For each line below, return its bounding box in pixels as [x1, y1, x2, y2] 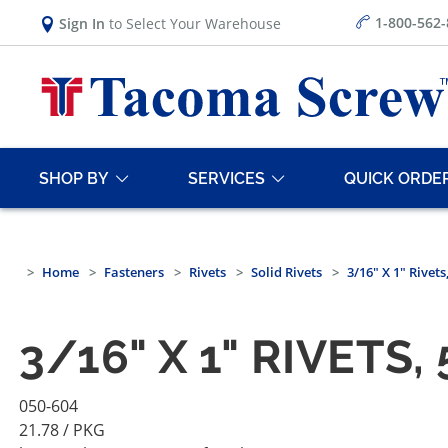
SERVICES [188, 168, 265, 188]
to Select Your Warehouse [105, 13, 281, 33]
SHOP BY [39, 168, 109, 188]
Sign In [59, 13, 105, 33]
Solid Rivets [251, 263, 322, 282]
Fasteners [104, 263, 164, 282]
